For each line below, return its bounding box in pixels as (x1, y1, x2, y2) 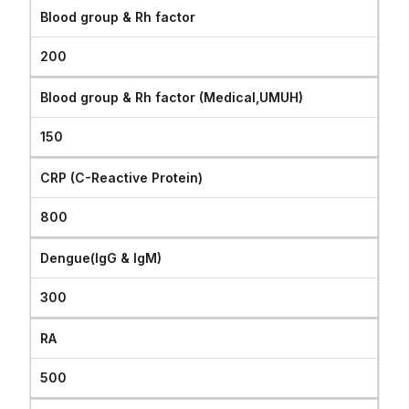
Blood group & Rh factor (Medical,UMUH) (40, 89, 304, 105)
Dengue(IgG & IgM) (40, 250, 163, 266)
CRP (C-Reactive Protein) (40, 170, 204, 185)
